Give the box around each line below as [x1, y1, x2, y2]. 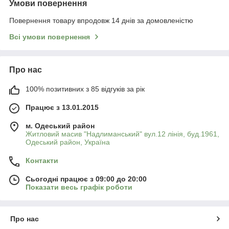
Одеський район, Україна [26, 138, 110, 146]
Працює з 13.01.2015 [26, 103, 99, 111]
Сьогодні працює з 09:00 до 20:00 [26, 174, 147, 183]
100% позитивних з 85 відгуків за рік [26, 84, 145, 93]
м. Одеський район [26, 121, 95, 130]
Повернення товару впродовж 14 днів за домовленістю [9, 16, 193, 25]
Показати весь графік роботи [26, 182, 132, 191]
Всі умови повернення [9, 32, 90, 41]
